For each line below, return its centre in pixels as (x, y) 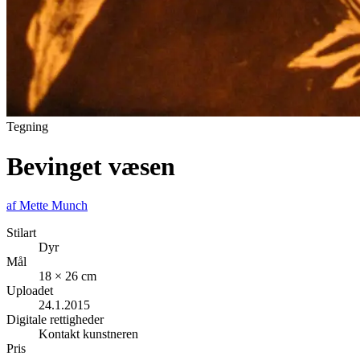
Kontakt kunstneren (88, 334)
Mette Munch (53, 206)
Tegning (27, 127)
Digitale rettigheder (55, 320)
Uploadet (30, 291)
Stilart (21, 233)
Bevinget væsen (91, 166)
